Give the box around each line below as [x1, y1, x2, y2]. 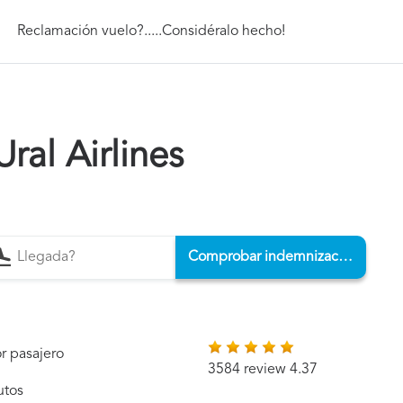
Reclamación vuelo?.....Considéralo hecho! [17, 23, 286, 39]
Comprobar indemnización [337, 250, 353, 264]
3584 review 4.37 [208, 363, 318, 377]
